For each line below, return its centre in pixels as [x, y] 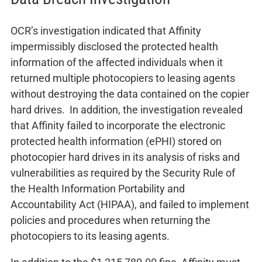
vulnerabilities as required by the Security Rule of [123, 173]
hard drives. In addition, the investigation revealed [127, 109]
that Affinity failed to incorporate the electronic [118, 125]
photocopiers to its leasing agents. [90, 236]
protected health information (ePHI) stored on [116, 141]
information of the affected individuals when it [117, 62]
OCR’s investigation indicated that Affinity [106, 30]
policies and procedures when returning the [111, 220]
